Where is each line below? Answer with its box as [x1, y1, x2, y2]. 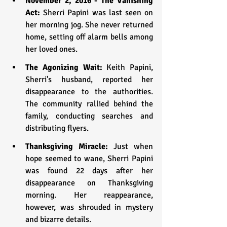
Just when [108, 141, 153, 152]
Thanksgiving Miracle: [25, 141, 108, 152]
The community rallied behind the [25, 98, 153, 109]
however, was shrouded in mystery [25, 202, 153, 212]
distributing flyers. [25, 123, 89, 133]
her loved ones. [25, 44, 78, 54]
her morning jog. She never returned [25, 19, 153, 30]
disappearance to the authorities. [25, 86, 153, 97]
